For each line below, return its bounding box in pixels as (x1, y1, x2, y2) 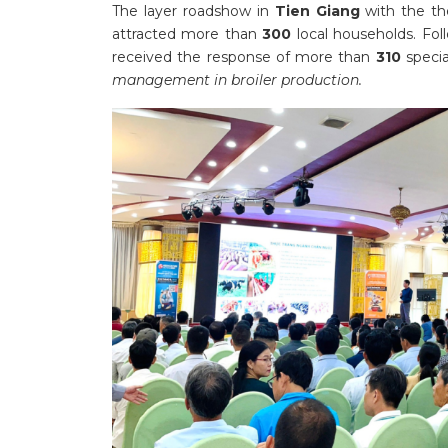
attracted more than (112, 24, 263, 43)
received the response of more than (112, 47, 376, 66)
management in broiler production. (112, 70, 362, 89)
